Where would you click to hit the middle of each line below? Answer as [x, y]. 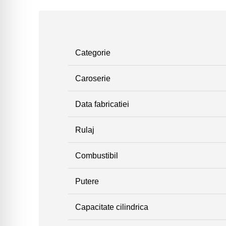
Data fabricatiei [102, 104]
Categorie [93, 52]
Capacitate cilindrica [111, 207]
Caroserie [93, 78]
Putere [87, 181]
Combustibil [96, 155]
